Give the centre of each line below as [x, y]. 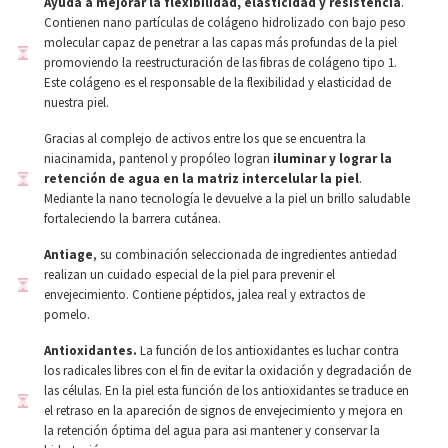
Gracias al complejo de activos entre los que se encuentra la [205, 138]
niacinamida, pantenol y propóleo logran [158, 158]
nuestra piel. [76, 102]
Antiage [68, 254]
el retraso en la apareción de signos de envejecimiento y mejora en [223, 410]
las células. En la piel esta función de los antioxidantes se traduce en [226, 390]
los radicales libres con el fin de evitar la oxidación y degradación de [227, 370]
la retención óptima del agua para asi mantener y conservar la [212, 430]
